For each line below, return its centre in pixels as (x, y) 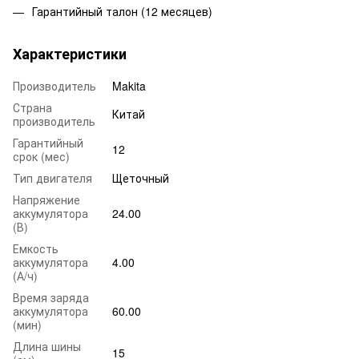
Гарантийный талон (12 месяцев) (122, 12)
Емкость (36, 249)
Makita (129, 86)
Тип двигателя (52, 178)
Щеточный (141, 178)
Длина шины (47, 347)
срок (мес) (41, 157)
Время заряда (51, 298)
